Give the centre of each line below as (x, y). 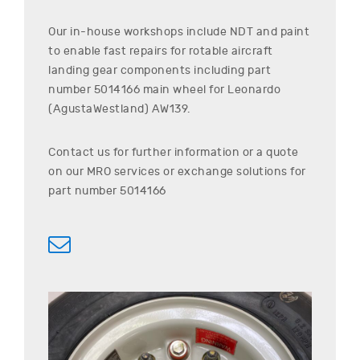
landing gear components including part (160, 70)
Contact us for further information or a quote (174, 152)
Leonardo (254, 89)
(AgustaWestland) (98, 108)
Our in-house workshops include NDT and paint (179, 31)
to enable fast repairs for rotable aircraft (161, 51)
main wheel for (184, 89)
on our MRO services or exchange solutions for (177, 171)
